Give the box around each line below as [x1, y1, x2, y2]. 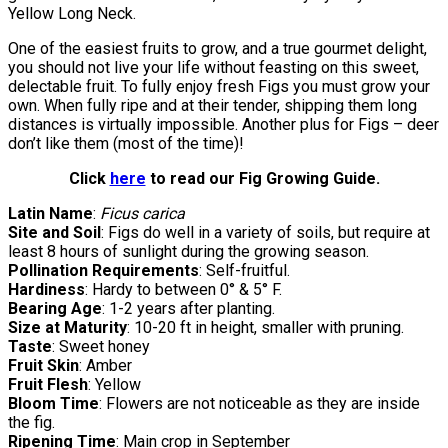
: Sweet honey [52, 336, 150, 356]
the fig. [8, 412, 55, 432]
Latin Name [8, 203, 93, 223]
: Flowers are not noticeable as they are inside [99, 393, 420, 413]
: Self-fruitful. [199, 260, 290, 280]
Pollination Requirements [8, 260, 199, 280]
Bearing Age [8, 298, 102, 318]
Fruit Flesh [8, 374, 88, 394]
